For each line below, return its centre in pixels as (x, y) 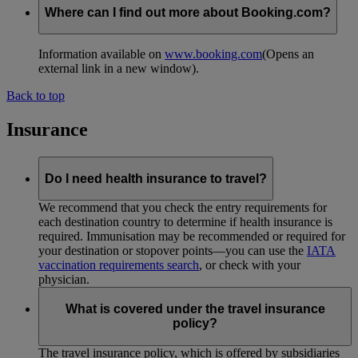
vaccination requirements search (119, 265)
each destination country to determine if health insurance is (185, 222)
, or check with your (250, 265)
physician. (64, 280)
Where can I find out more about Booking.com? (188, 12)
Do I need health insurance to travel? (156, 178)
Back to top (36, 96)
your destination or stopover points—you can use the (173, 251)
